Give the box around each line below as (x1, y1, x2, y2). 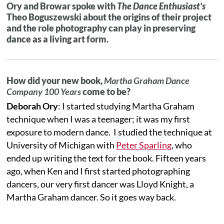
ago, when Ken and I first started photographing (6, 165, 190, 176)
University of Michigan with (6, 139, 116, 150)
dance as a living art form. (6, 33, 109, 44)
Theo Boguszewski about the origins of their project (6, 11, 212, 22)
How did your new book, (6, 74, 104, 86)
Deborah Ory (6, 100, 58, 111)
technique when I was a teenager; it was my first (6, 113, 190, 124)
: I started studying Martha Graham (58, 100, 195, 111)
